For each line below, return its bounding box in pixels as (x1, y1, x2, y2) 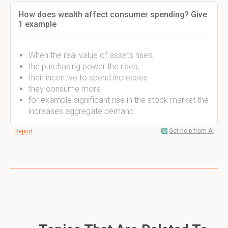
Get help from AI (169, 127, 214, 134)
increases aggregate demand (28, 106, 134, 116)
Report (14, 128, 33, 135)
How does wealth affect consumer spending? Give (18, 10, 207, 19)
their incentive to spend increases (28, 73, 148, 82)
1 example (18, 19, 56, 29)
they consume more (28, 84, 103, 94)
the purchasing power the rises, (28, 62, 139, 71)
